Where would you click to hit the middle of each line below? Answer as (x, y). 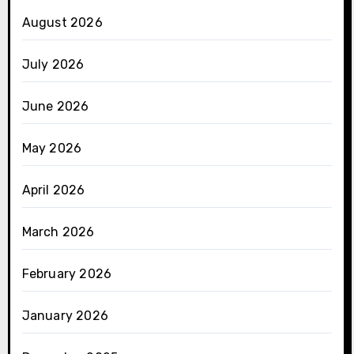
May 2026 (52, 149)
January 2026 (65, 316)
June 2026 (55, 107)
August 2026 (62, 23)
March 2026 (58, 232)
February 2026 (67, 274)
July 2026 (53, 65)
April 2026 (53, 190)
